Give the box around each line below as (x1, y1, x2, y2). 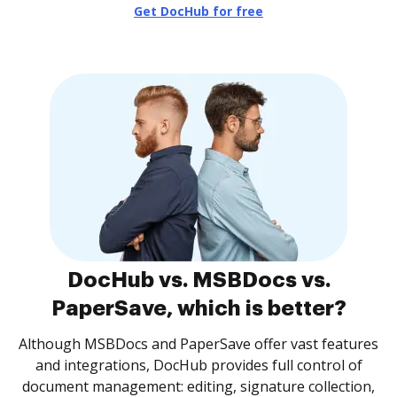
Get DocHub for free (134, 3, 263, 19)
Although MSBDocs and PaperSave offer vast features (19, 334, 378, 354)
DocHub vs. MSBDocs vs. (66, 269, 331, 291)
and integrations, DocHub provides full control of (35, 355, 362, 375)
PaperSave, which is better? (51, 298, 346, 319)
